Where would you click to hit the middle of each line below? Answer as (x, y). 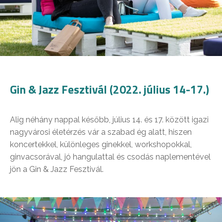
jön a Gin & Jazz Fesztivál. (57, 169)
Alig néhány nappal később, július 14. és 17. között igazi (109, 120)
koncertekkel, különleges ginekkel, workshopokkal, (101, 145)
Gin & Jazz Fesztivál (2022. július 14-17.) (110, 90)
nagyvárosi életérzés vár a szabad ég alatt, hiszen (101, 132)
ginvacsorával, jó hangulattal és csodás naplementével (110, 157)
